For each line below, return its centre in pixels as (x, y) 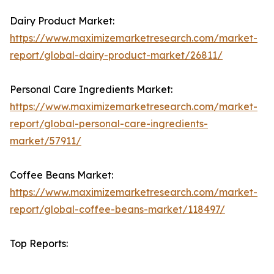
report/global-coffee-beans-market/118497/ (117, 209)
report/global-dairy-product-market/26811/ (116, 55)
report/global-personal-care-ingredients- (109, 124)
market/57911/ (46, 141)
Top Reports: (39, 244)
